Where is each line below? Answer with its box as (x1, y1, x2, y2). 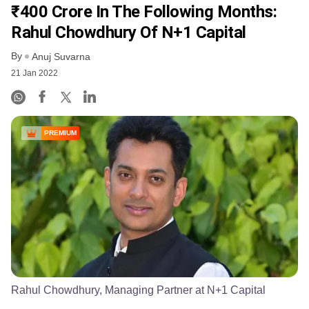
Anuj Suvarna (32, 51, 90, 63)
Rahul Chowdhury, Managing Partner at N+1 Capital (11, 283, 266, 296)
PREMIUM (44, 129, 77, 137)
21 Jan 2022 (11, 68, 58, 79)
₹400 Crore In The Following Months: (11, 1, 277, 21)
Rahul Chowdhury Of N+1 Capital (11, 22, 246, 42)
